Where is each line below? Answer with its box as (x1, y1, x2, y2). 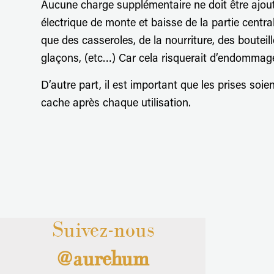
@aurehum (56, 246, 149, 270)
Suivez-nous (51, 218, 154, 242)
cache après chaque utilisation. (41, 98, 191, 109)
